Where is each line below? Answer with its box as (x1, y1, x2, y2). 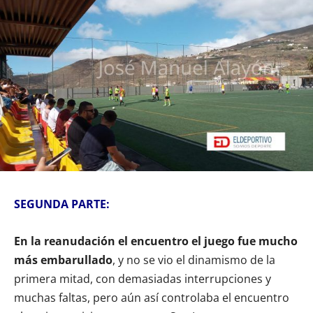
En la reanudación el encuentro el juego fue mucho (14, 233, 298, 249)
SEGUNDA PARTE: (14, 196, 110, 212)
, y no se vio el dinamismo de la (112, 252, 275, 268)
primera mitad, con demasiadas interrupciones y (14, 271, 271, 287)
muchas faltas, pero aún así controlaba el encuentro (14, 290, 289, 306)
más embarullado (14, 252, 112, 268)
